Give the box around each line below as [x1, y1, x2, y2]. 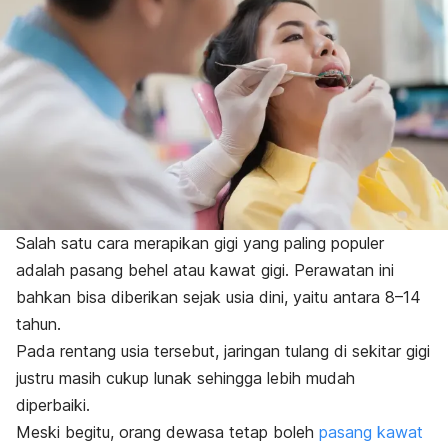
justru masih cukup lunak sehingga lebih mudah [16, 367, 355, 388]
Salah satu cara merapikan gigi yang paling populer [16, 232, 384, 253]
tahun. [16, 313, 61, 334]
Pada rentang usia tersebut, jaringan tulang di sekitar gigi [16, 340, 430, 361]
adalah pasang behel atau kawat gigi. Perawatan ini [16, 259, 394, 280]
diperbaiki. [16, 394, 90, 415]
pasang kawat [319, 421, 423, 442]
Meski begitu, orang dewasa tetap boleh [16, 421, 319, 442]
